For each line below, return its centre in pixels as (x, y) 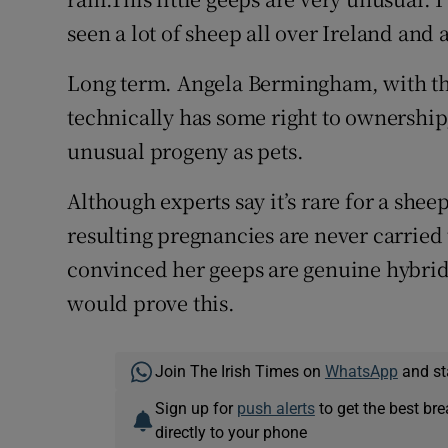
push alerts (275, 408)
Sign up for (195, 408)
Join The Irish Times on (239, 371)
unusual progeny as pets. (185, 151)
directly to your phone (230, 432)
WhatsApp (361, 371)
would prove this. (151, 303)
